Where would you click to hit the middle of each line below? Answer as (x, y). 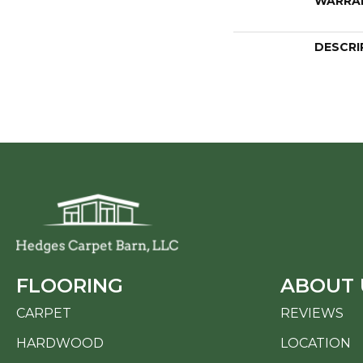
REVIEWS (312, 313)
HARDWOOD (60, 343)
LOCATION (316, 343)
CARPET (44, 313)
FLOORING (70, 285)
